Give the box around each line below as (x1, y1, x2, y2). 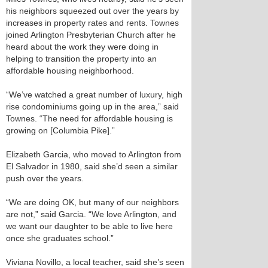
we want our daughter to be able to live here (6, 221, 173, 231)
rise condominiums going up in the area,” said (6, 102, 179, 111)
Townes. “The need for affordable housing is (6, 114, 173, 123)
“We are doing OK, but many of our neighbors (6, 197, 179, 207)
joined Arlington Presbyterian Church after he (6, 30, 176, 39)
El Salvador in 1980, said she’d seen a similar (6, 162, 178, 171)
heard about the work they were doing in (6, 42, 159, 51)
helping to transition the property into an (6, 54, 157, 63)
